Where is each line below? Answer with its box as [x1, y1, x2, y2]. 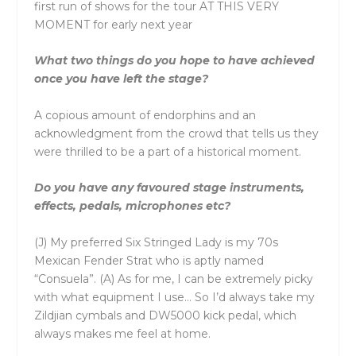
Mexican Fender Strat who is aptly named [33, 253, 264, 268]
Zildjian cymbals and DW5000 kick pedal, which [33, 308, 296, 323]
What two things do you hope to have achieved [33, 53, 315, 68]
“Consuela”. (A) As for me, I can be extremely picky [33, 271, 313, 286]
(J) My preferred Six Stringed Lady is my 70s [33, 234, 278, 250]
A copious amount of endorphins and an [33, 107, 256, 122]
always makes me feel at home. [33, 326, 220, 341]
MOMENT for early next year [33, 17, 192, 33]
